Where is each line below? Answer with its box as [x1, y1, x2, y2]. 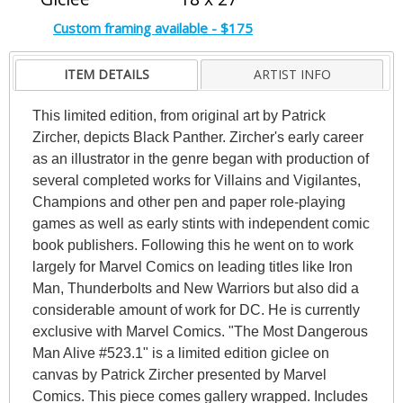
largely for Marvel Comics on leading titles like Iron [31, 258, 353, 274]
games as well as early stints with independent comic [31, 215, 370, 231]
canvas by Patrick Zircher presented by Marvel [31, 366, 327, 382]
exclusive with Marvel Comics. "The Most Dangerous [31, 323, 368, 339]
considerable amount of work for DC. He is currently [31, 301, 360, 318]
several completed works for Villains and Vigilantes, [31, 172, 361, 188]
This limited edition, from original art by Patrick [31, 107, 326, 123]
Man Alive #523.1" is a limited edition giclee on [31, 345, 329, 361]
